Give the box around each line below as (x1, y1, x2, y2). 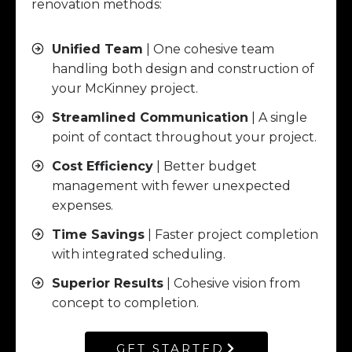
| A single (248, 109, 307, 125)
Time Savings (52, 226, 145, 242)
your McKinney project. (52, 80, 198, 96)
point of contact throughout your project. (52, 129, 317, 145)
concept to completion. (52, 295, 199, 310)
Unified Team (52, 41, 143, 57)
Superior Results (52, 275, 163, 291)
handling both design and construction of (52, 60, 314, 76)
